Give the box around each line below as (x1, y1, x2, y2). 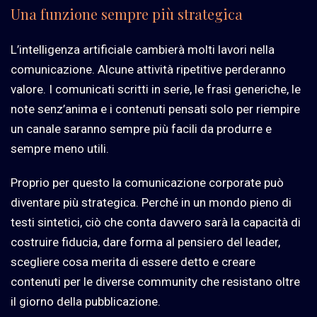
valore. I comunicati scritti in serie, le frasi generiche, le (11, 82, 301, 97)
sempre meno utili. (11, 142, 109, 156)
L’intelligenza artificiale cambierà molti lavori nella (11, 42, 275, 57)
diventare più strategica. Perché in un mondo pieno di (11, 195, 292, 210)
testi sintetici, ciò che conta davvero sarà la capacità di (11, 215, 301, 230)
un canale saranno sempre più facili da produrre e (11, 122, 272, 137)
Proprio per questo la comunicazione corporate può (11, 175, 284, 190)
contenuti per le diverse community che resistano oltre (11, 275, 300, 289)
